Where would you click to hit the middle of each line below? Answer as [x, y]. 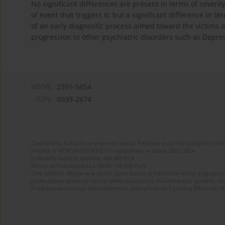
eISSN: [42, 86]
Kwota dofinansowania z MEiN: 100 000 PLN [88, 166]
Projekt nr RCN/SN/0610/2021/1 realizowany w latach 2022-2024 [113, 151]
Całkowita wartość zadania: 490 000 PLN [83, 158]
